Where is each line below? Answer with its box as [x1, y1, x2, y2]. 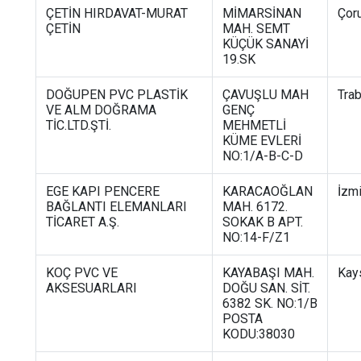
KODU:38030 [222, 326, 295, 342]
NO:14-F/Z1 [222, 229, 290, 245]
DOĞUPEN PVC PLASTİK [46, 86, 188, 102]
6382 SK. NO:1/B [222, 295, 317, 311]
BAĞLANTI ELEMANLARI [46, 198, 187, 214]
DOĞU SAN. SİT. [222, 280, 310, 296]
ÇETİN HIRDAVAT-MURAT [46, 5, 188, 21]
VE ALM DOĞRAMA [46, 102, 156, 118]
